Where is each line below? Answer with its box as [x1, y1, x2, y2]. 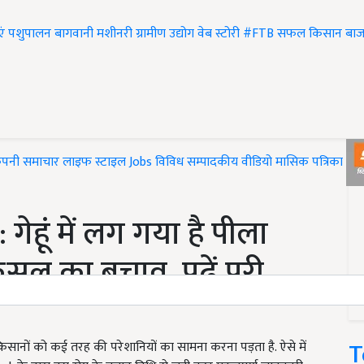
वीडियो [241, 151, 272, 174]
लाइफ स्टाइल [63, 151, 126, 174]
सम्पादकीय [187, 151, 238, 174]
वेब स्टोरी [197, 23, 240, 45]
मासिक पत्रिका [275, 151, 346, 174]
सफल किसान [277, 23, 342, 45]
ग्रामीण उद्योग [136, 23, 194, 45]
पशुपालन [8, 23, 51, 45]
